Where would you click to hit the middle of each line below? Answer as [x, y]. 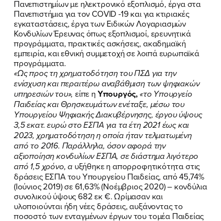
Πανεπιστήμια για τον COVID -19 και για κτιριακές [102, 13]
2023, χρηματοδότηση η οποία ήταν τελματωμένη [103, 135]
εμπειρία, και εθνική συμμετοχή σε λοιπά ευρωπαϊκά [107, 53]
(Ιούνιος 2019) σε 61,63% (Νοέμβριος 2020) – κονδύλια [110, 186]
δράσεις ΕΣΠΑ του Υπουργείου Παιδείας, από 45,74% [109, 176]
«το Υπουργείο [166, 94]
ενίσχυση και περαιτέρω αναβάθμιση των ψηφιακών [107, 83]
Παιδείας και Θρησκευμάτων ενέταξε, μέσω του [99, 104]
